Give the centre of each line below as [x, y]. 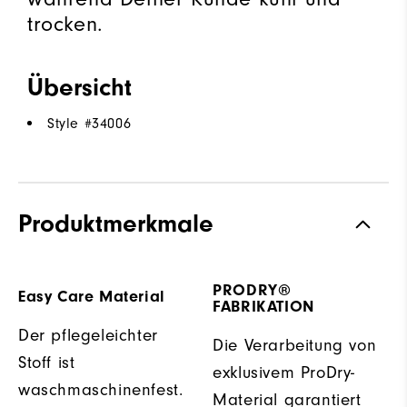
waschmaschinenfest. [101, 390]
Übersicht [79, 88]
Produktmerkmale [116, 224]
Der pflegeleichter [88, 336]
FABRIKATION [263, 307]
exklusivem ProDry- [284, 373]
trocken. [65, 24]
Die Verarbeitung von [295, 346]
